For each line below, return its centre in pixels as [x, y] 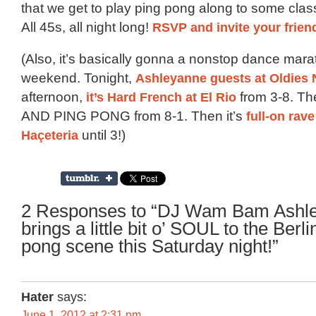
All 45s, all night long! [87, 27]
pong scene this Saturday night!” [150, 247]
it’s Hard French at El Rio [161, 97]
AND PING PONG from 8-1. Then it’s [134, 116]
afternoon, [54, 97]
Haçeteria [50, 135]
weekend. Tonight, [78, 78]
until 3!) [102, 135]
